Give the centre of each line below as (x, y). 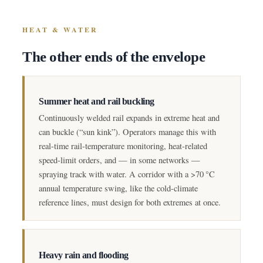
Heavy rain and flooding (84, 255)
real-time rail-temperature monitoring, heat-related (123, 146)
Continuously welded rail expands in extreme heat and (129, 118)
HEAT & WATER (60, 30)
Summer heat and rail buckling (97, 102)
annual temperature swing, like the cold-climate (118, 188)
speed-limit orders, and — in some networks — (119, 160)
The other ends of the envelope (114, 56)
